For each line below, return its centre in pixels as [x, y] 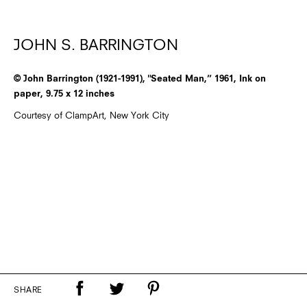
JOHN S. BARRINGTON [96, 46]
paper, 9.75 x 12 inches [64, 95]
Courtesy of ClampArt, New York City [91, 116]
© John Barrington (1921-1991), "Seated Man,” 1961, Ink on [140, 79]
